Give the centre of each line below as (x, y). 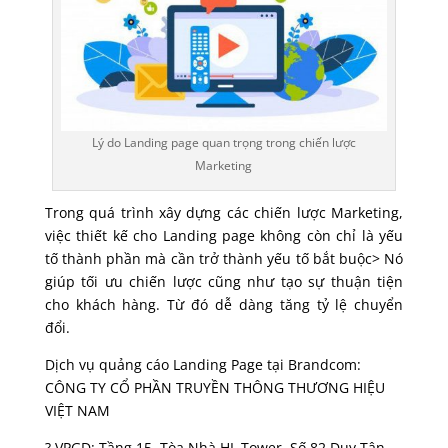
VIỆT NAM (77, 410)
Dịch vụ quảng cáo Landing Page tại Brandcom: (202, 364)
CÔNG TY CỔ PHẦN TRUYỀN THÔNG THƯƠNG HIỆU (214, 387)
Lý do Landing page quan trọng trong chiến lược (223, 142)
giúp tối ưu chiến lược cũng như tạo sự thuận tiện (224, 281)
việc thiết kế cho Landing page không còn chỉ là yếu (224, 235)
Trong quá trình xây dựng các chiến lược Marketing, (224, 212)
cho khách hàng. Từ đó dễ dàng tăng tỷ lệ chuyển (224, 304)
